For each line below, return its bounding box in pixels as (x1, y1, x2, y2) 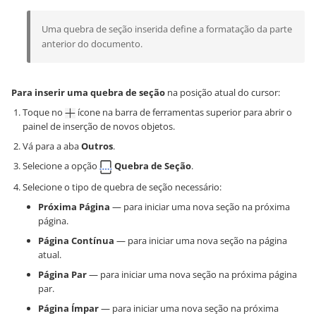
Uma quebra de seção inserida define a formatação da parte (42, 23, 292, 35)
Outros (81, 140, 113, 152)
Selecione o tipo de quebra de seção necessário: (23, 180, 221, 193)
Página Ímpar (38, 301, 99, 315)
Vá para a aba (23, 140, 81, 152)
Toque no (23, 106, 65, 119)
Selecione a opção (23, 159, 99, 172)
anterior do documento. (42, 37, 142, 50)
